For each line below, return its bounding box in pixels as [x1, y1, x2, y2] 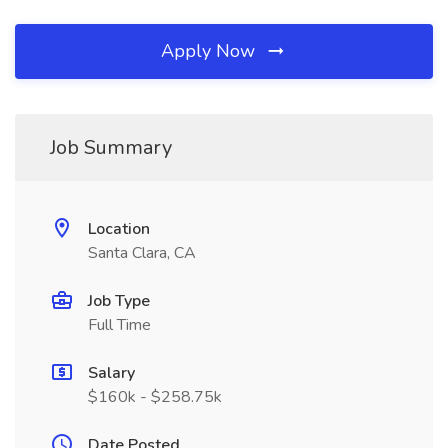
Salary [88, 362, 135, 384]
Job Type [88, 290, 150, 312]
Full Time [88, 314, 151, 336]
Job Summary [50, 134, 172, 161]
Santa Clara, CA [88, 242, 196, 264]
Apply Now [161, 39, 260, 63]
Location [88, 218, 150, 240]
